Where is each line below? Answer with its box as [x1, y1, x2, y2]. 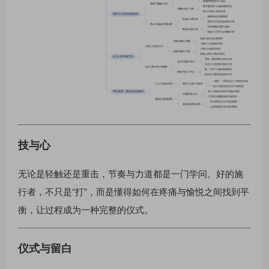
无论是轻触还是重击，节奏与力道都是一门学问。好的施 [18, 166, 243, 180]
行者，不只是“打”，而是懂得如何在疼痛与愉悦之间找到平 [18, 184, 249, 198]
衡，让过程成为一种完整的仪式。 [18, 202, 153, 216]
